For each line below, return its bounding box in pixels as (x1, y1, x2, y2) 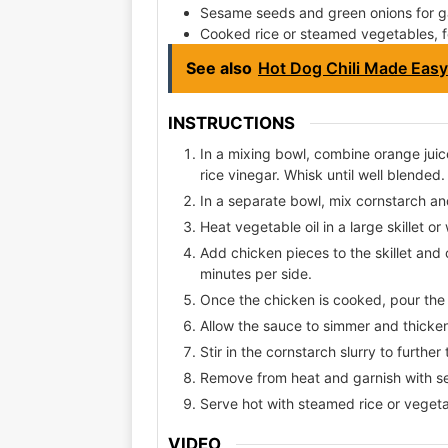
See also (186, 58, 252, 79)
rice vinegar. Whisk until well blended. (200, 165, 445, 183)
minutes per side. (200, 264, 312, 282)
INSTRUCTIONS (168, 113, 295, 134)
